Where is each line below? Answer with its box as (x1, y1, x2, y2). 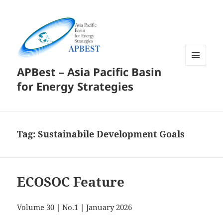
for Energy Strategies (17, 79, 134, 94)
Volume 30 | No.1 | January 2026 (17, 202, 132, 213)
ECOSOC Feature (17, 173, 125, 191)
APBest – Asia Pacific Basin (17, 64, 162, 80)
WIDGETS (185, 82, 214, 91)
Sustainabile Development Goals (38, 128, 185, 140)
